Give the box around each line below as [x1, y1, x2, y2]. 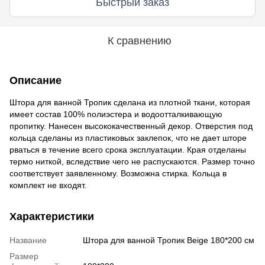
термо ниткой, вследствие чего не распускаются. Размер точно [9, 156, 255, 166]
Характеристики [9, 210, 94, 222]
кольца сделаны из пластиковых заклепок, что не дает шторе [9, 132, 247, 143]
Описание [9, 74, 62, 86]
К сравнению [108, 34, 172, 47]
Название [9, 235, 47, 245]
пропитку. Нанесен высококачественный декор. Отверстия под [9, 121, 253, 131]
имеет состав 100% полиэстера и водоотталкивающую [9, 109, 222, 119]
